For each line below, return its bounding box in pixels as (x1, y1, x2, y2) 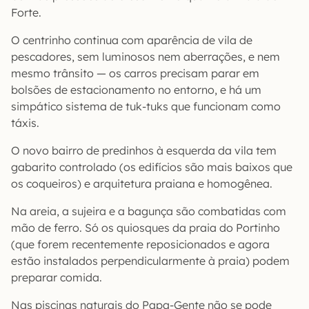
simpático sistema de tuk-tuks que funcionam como (11, 99, 281, 113)
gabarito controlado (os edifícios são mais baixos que (11, 159, 292, 174)
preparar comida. (11, 270, 102, 284)
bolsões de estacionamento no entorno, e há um (11, 82, 261, 97)
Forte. (11, 5, 41, 19)
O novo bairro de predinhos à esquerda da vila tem (11, 143, 277, 157)
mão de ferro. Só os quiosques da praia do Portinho (11, 220, 280, 235)
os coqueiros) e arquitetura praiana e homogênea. (11, 176, 272, 190)
